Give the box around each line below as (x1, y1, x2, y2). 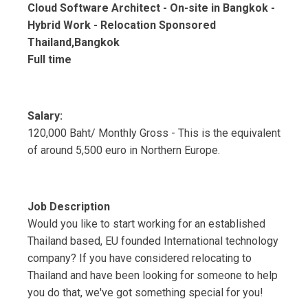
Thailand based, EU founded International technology (27, 234, 278, 248)
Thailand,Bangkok (27, 36, 120, 49)
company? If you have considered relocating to (27, 252, 252, 265)
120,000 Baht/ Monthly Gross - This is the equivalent (27, 126, 280, 140)
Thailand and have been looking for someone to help (27, 269, 278, 283)
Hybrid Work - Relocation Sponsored (27, 19, 216, 32)
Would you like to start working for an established (27, 217, 265, 231)
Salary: (27, 109, 63, 123)
